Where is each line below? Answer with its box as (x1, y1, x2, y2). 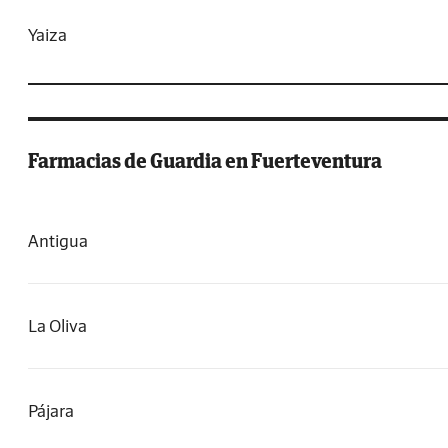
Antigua (28, 229, 88, 253)
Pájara (28, 399, 74, 423)
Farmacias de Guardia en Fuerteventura (28, 148, 382, 174)
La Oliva (28, 314, 87, 338)
